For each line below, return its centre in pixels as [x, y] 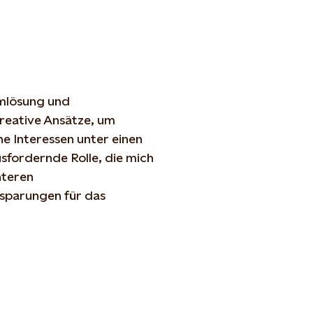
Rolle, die [97, 157]
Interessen [44, 138]
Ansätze [67, 119]
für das [83, 195]
